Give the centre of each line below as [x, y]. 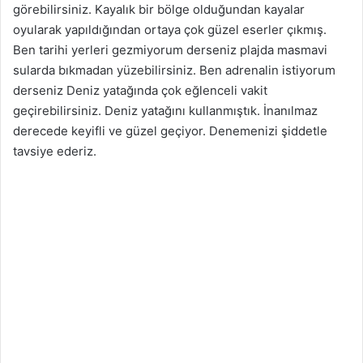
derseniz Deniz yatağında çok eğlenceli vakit [140, 91]
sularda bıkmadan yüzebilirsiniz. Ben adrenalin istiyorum [174, 70]
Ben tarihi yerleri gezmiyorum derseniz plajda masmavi [170, 50]
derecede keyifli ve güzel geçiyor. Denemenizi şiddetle [170, 131]
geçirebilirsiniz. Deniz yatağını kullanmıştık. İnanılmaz [165, 111]
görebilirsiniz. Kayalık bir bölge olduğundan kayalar [159, 10]
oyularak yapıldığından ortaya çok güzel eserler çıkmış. [170, 30]
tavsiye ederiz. [55, 152]
